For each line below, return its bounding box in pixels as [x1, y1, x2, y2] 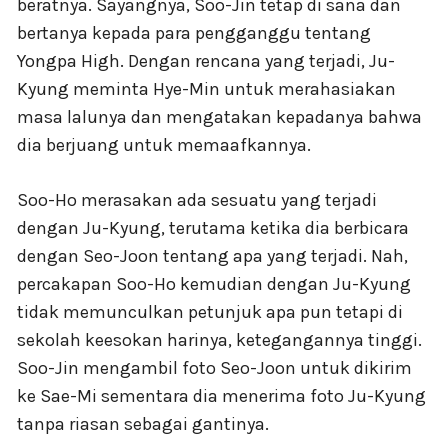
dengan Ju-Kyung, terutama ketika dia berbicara [17, 216, 409, 239]
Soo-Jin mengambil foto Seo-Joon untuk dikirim [17, 356, 412, 379]
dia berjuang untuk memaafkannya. [17, 133, 311, 156]
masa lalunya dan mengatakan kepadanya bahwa [17, 105, 422, 128]
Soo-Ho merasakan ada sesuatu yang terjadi [17, 188, 377, 211]
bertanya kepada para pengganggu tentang [17, 21, 371, 44]
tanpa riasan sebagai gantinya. [17, 412, 269, 435]
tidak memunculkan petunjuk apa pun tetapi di [17, 300, 403, 323]
